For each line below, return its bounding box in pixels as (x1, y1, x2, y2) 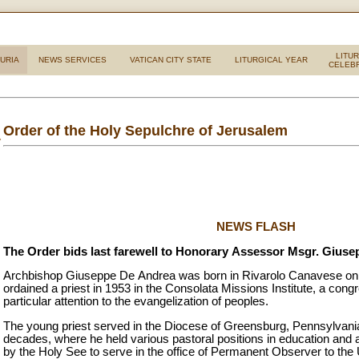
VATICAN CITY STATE (129, 55, 212, 64)
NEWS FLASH (216, 220, 296, 233)
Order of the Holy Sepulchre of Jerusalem (3, 122, 288, 139)
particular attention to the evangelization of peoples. (3, 295, 268, 309)
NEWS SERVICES (38, 55, 107, 64)
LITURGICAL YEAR (235, 55, 308, 64)
